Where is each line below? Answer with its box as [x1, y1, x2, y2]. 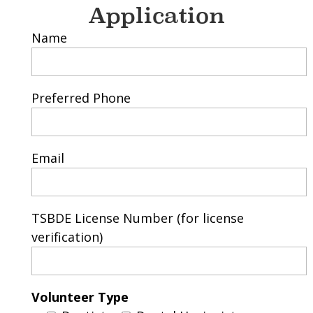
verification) [31, 228, 103, 246]
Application [87, 2, 225, 29]
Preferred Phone [31, 89, 131, 107]
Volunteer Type [31, 289, 129, 306]
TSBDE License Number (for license [31, 210, 244, 227]
